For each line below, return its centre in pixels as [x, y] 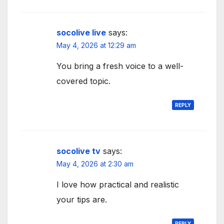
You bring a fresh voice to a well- [120, 66]
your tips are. [82, 199]
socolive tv [78, 151]
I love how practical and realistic [118, 184]
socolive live [81, 32]
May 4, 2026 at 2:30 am [95, 163]
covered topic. [83, 81]
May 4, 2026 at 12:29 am [96, 45]
